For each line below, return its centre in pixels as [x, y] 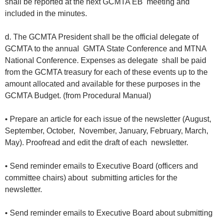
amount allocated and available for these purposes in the [103, 84]
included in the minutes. [48, 14]
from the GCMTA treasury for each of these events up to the [107, 72]
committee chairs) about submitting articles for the [91, 178]
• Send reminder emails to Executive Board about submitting [109, 213]
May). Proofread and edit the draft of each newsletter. [98, 143]
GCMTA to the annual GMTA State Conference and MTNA [106, 49]
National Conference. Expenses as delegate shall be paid [106, 61]
